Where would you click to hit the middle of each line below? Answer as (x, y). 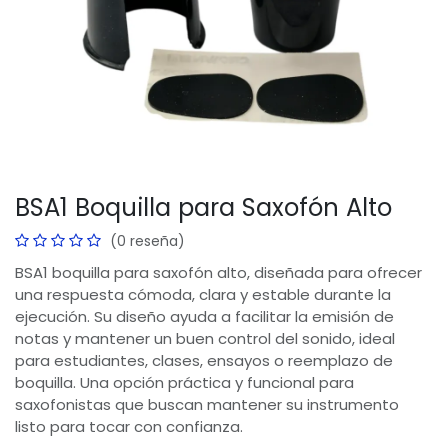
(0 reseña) (147, 241)
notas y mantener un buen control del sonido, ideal (205, 339)
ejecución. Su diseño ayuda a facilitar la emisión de (204, 317)
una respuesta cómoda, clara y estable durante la (203, 295)
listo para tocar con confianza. (129, 427)
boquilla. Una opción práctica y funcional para (184, 383)
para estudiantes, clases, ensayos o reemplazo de (204, 361)
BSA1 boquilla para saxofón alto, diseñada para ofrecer (218, 273)
